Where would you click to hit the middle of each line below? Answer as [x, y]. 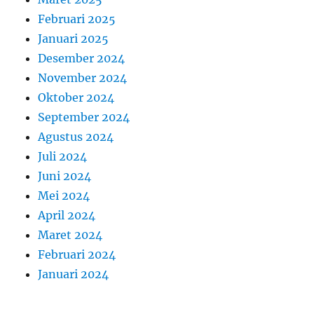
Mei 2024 [64, 196]
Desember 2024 [82, 59]
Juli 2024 [63, 157]
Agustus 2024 [76, 137]
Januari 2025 [74, 39]
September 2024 [84, 117]
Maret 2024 [70, 235]
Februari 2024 [77, 255]
